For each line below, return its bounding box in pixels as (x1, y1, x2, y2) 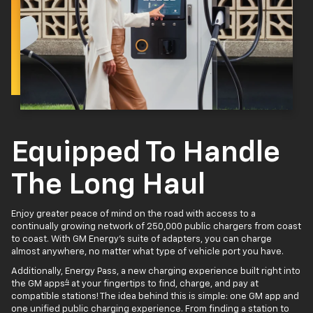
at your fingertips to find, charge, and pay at (69, 279, 259, 289)
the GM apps (11, 279, 65, 289)
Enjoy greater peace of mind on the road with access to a (11, 210, 256, 219)
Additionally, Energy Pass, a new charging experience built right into (11, 267, 300, 277)
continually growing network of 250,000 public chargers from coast (11, 222, 301, 232)
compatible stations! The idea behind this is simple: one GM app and (11, 292, 299, 302)
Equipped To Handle (11, 138, 280, 168)
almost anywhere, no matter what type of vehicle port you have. (11, 247, 284, 257)
